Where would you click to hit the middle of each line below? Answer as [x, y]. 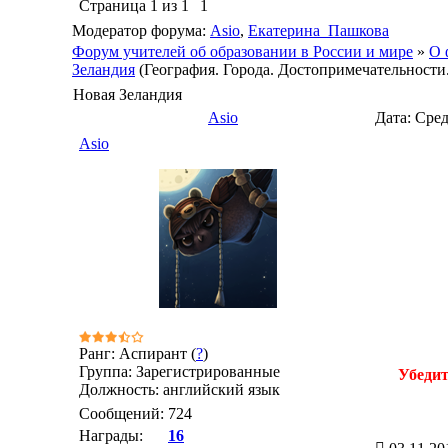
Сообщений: [121, 413]
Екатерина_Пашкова [318, 30]
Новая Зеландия [127, 94]
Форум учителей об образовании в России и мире [242, 51]
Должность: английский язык [179, 389]
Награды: [111, 435]
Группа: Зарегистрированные [179, 371]
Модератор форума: [141, 30]
